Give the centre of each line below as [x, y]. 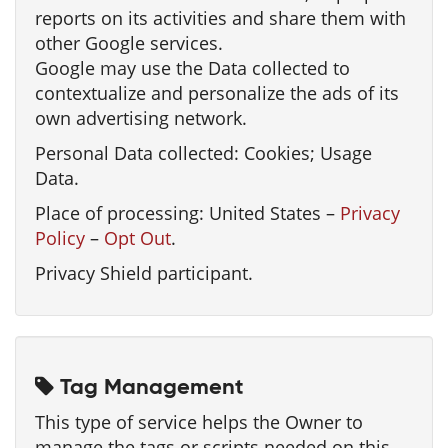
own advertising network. [141, 118]
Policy [60, 238]
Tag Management [148, 388]
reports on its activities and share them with [220, 18]
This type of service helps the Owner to [199, 422]
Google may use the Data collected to [192, 68]
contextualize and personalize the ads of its [217, 93]
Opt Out [137, 238]
